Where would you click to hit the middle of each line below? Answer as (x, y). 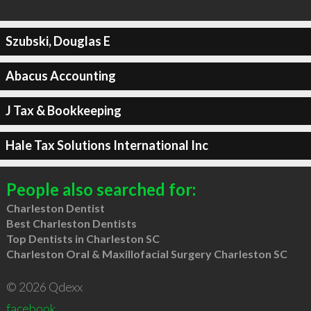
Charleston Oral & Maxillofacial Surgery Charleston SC (146, 253)
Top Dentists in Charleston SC (83, 238)
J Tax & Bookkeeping (63, 110)
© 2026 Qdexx (44, 286)
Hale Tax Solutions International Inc (107, 145)
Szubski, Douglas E (58, 41)
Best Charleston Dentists (71, 223)
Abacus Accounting (60, 76)
